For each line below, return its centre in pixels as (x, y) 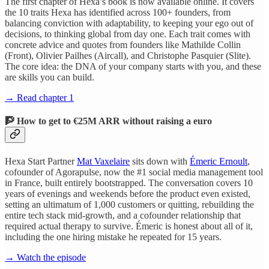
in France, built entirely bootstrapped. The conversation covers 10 (129, 183)
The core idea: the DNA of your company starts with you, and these (133, 67)
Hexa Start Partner (41, 161)
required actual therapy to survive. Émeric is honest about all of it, (129, 226)
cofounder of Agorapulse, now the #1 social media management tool (134, 172)
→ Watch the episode (45, 257)
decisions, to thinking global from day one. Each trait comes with (128, 34)
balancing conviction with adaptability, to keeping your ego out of (129, 23)
